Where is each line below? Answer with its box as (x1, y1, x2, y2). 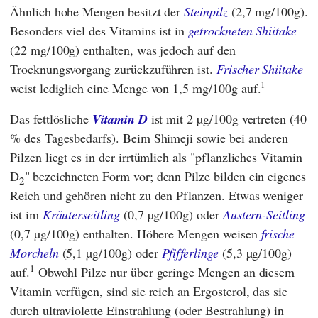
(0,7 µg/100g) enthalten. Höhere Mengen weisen (10, 224, 261, 242)
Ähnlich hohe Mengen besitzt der (10, 2, 185, 20)
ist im (10, 205, 43, 223)
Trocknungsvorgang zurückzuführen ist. (10, 60, 216, 77)
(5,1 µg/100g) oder (58, 243, 162, 261)
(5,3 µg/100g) (218, 243, 292, 261)
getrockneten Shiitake (188, 21, 297, 39)
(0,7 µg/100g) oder (119, 205, 223, 223)
